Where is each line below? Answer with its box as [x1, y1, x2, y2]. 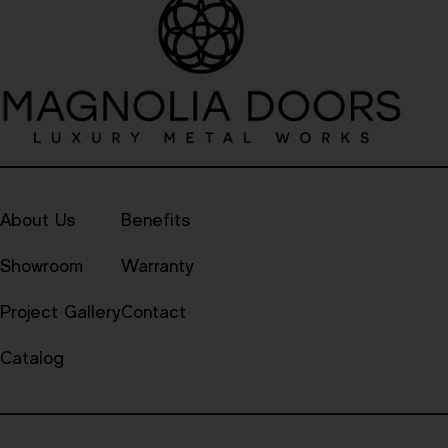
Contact [121, 303, 186, 322]
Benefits [121, 211, 190, 230]
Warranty [121, 257, 194, 276]
